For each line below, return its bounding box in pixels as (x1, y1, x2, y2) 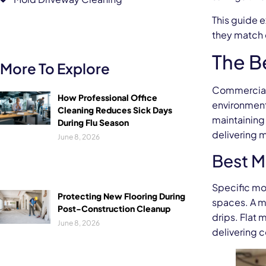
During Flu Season (57, 116, 129, 128)
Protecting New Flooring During (57, 191, 185, 202)
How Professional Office (57, 91, 157, 103)
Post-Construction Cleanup (57, 203, 170, 214)
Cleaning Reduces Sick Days (57, 104, 172, 115)
